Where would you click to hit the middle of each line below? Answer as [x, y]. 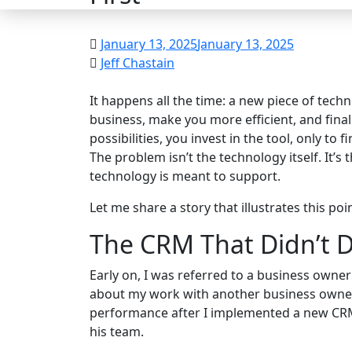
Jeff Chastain [137, 63]
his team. [117, 332]
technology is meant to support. [185, 176]
